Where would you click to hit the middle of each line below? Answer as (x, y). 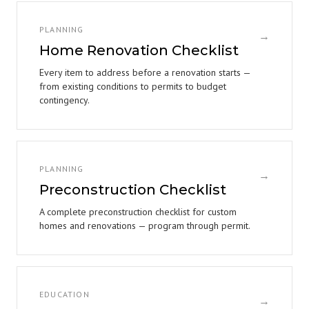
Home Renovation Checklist (139, 50)
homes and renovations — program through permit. (145, 226)
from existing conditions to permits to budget (133, 86)
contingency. (64, 100)
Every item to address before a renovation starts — (145, 72)
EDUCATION (64, 294)
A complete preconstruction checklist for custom (138, 212)
